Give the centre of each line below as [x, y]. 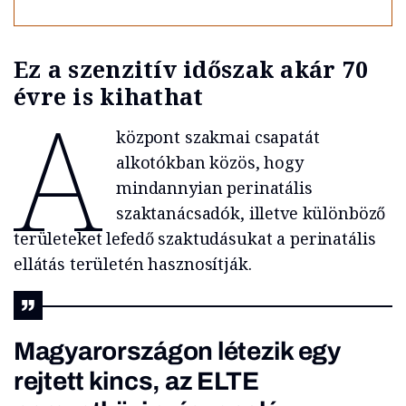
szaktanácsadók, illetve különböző [251, 213]
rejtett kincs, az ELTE [136, 382]
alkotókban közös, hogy [209, 163]
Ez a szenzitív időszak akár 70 [191, 69]
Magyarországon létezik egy [177, 352]
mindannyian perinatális [214, 188]
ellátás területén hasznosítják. [133, 264]
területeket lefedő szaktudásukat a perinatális [195, 239]
